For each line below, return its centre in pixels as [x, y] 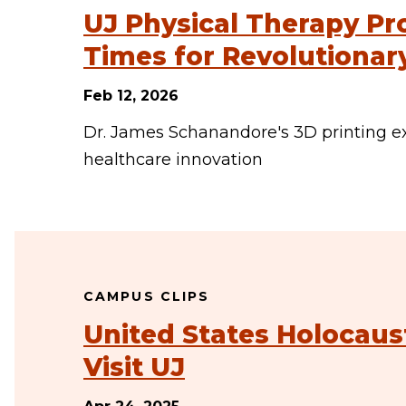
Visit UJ [134, 367]
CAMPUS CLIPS [147, 296]
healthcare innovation [173, 159]
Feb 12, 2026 [131, 96]
